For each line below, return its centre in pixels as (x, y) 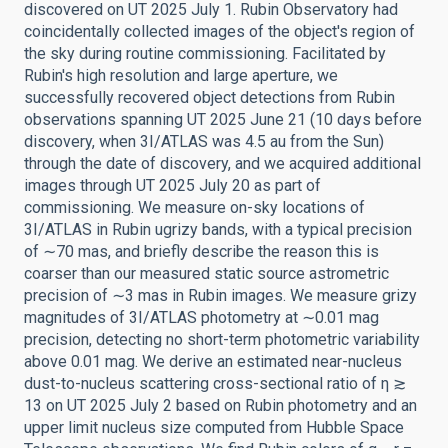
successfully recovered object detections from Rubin (209, 97)
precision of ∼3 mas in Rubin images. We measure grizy (220, 295)
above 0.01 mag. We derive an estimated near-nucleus (213, 361)
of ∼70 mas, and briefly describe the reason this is (201, 251)
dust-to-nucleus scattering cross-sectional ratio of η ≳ (215, 383)
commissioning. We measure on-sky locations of (194, 207)
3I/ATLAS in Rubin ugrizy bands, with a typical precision (218, 229)
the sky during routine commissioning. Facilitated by (205, 53)
